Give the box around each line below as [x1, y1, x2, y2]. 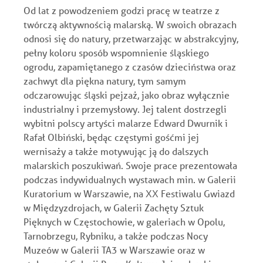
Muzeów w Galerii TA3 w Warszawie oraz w [23, 243, 205, 256]
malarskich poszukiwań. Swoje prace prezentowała [23, 159, 237, 171]
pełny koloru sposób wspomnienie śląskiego [23, 46, 209, 59]
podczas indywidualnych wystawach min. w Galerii [23, 173, 236, 186]
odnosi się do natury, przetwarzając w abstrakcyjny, [23, 32, 238, 45]
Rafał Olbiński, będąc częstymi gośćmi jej [23, 130, 199, 143]
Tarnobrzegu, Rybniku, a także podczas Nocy [23, 229, 208, 242]
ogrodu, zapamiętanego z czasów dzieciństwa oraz [23, 60, 236, 73]
